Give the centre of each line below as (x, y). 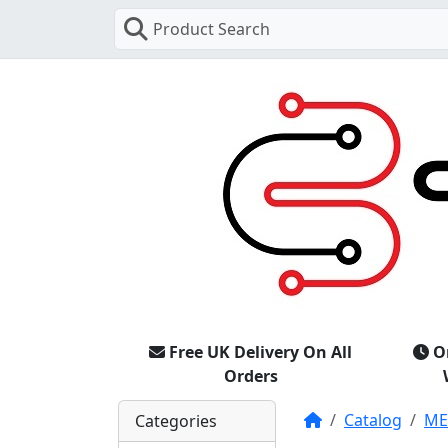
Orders (250, 375)
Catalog (373, 419)
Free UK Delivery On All (260, 351)
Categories (176, 420)
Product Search (211, 29)
